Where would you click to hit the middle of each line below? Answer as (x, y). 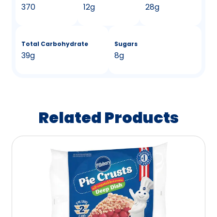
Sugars (126, 44)
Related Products (108, 117)
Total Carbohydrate (55, 44)
